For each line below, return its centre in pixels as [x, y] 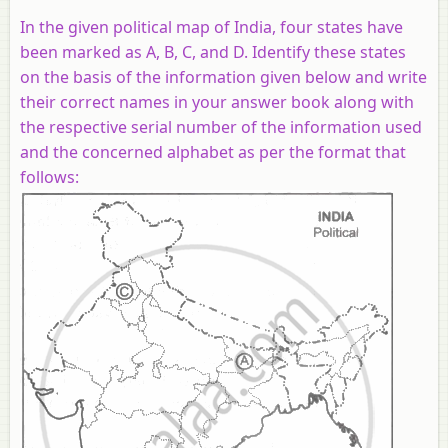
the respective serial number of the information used [221, 126]
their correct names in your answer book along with [217, 101]
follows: [49, 176]
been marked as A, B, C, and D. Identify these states [213, 51]
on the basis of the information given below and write [223, 76]
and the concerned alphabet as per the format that [213, 151]
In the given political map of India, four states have [211, 26]
